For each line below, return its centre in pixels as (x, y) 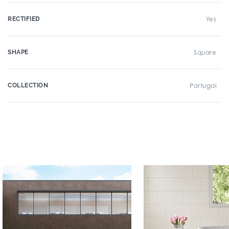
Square (205, 52)
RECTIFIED (24, 19)
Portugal (203, 85)
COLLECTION (28, 85)
